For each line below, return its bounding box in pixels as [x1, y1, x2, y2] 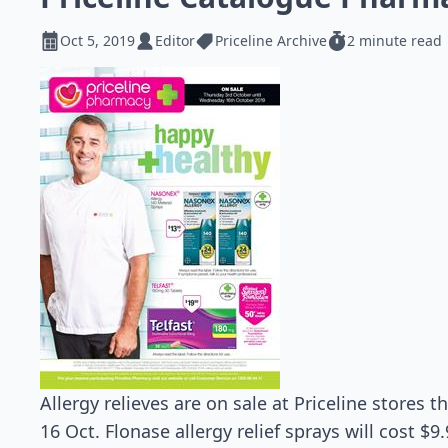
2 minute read [347, 31, 442, 50]
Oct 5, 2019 [60, 31, 135, 50]
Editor [155, 31, 195, 50]
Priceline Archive [215, 31, 327, 50]
